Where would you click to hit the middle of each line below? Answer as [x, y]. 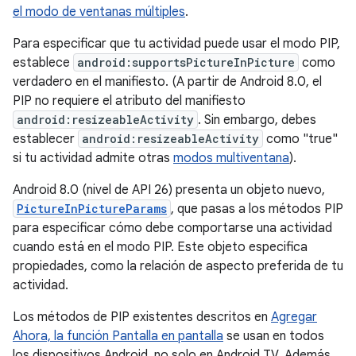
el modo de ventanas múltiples [99, 12]
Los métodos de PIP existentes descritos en [142, 317]
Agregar [294, 317]
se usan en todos [274, 336]
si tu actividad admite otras [93, 158]
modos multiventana [231, 158]
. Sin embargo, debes [257, 120]
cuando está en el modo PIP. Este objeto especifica [160, 247]
